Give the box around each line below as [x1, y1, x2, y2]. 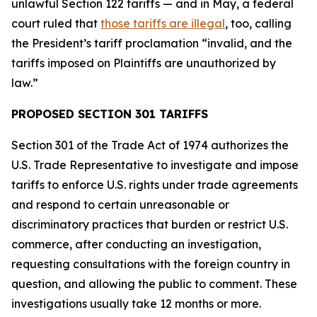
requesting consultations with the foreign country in [11, 257, 290, 271]
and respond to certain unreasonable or [11, 197, 229, 212]
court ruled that [11, 16, 100, 30]
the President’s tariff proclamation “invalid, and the [11, 36, 292, 50]
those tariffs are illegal [100, 16, 225, 30]
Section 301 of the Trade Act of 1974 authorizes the [11, 138, 289, 152]
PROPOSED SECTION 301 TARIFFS [11, 107, 208, 121]
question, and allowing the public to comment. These [11, 277, 297, 291]
